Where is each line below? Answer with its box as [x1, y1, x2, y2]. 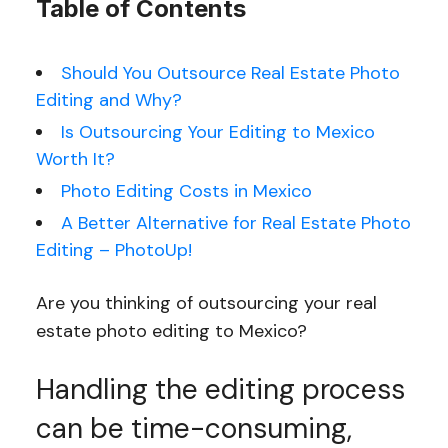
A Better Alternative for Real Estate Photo [60, 211, 411, 235]
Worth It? [35, 147, 115, 171]
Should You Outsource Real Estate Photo [60, 61, 400, 85]
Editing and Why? [35, 88, 182, 112]
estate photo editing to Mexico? [35, 319, 307, 343]
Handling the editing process [35, 371, 405, 408]
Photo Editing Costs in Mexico [60, 179, 312, 203]
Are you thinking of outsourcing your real [35, 291, 377, 315]
